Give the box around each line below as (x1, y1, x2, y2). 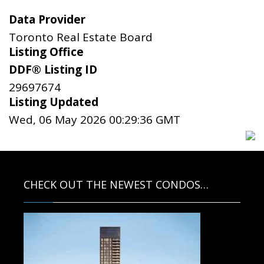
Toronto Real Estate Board (9, 29, 153, 45)
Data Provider (9, 11, 85, 27)
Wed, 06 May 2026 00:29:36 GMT (9, 111, 180, 127)
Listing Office (9, 44, 84, 60)
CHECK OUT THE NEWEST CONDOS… (23, 177, 209, 192)
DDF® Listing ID (9, 61, 97, 77)
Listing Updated (9, 94, 98, 110)
